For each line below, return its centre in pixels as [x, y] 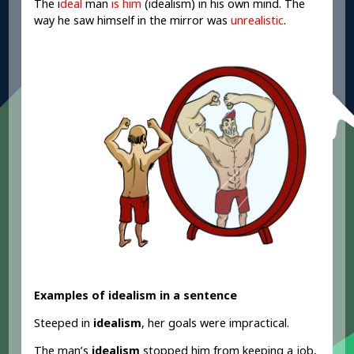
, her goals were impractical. [216, 323]
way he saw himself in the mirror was [133, 21]
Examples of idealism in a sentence [136, 295]
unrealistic [258, 21]
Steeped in [64, 323]
